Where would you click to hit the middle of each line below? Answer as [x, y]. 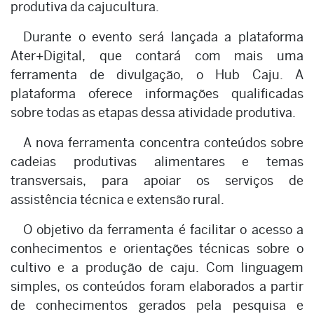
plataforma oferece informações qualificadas [157, 93]
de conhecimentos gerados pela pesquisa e [157, 305]
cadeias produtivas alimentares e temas [157, 161]
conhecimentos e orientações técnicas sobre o [157, 248]
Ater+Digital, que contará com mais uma [157, 55]
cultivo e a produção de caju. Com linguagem [157, 267]
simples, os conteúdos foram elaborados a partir [157, 286]
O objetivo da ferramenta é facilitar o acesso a [163, 229]
